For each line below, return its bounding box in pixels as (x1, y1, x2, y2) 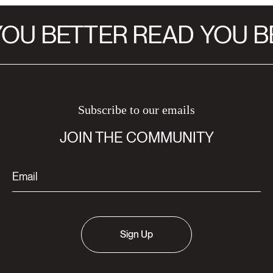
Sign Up (120, 229, 153, 241)
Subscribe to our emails (78, 103, 195, 117)
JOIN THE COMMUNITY (59, 129, 214, 147)
